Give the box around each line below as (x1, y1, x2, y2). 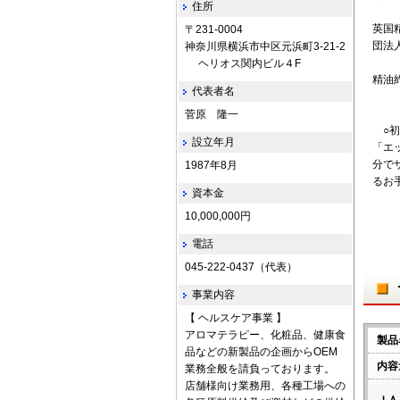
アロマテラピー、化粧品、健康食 (185, 329, 346, 341)
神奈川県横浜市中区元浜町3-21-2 (185, 40, 346, 53)
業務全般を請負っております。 (185, 362, 335, 375)
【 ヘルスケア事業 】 (185, 312, 287, 324)
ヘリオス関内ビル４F (185, 57, 301, 70)
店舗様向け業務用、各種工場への (185, 379, 346, 392)
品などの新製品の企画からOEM (185, 346, 337, 358)
